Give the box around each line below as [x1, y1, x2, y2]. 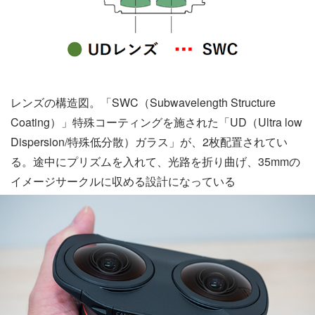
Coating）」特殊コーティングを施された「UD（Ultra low [11, 114, 302, 131]
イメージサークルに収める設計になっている [11, 173, 236, 190]
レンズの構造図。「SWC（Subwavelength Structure [11, 94, 276, 111]
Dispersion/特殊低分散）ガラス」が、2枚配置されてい [11, 134, 288, 150]
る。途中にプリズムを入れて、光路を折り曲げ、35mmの [11, 153, 300, 170]
